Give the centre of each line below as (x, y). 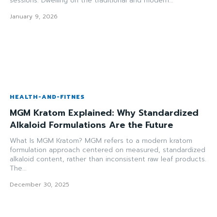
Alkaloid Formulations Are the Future (91, 125)
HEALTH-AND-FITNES (47, 97)
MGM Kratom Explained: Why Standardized (104, 113)
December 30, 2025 (39, 184)
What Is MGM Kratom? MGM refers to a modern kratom (101, 140)
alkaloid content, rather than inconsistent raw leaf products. (108, 159)
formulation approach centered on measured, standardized (108, 150)
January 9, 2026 (34, 17)
